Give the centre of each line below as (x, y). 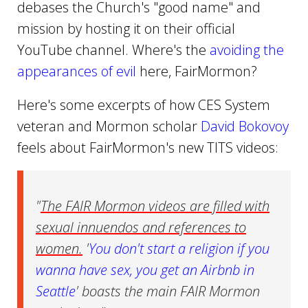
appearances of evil (77, 71)
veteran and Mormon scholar (109, 126)
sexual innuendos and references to (141, 227)
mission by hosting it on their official (126, 28)
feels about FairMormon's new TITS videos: (148, 147)
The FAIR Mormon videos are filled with (155, 206)
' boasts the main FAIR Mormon (168, 291)
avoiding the (247, 49)
